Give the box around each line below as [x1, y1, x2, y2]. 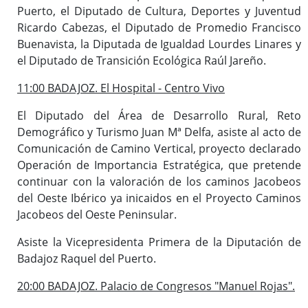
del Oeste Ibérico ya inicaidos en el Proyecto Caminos [17, 190, 301, 206]
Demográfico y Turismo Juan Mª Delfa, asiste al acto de [17, 124, 301, 140]
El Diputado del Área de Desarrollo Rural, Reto [17, 107, 301, 123]
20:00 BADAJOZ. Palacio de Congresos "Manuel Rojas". [17, 278, 295, 294]
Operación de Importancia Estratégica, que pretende [17, 157, 301, 173]
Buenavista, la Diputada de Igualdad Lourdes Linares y [17, 36, 301, 52]
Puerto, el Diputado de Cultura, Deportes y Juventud [17, 3, 301, 19]
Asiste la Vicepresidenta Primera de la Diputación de [17, 234, 301, 250]
